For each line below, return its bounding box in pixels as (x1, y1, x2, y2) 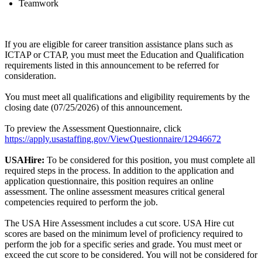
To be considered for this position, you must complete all (47, 155, 255, 166)
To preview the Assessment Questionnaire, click (5, 123, 181, 134)
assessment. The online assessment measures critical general (5, 187, 225, 197)
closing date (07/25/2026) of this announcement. (5, 102, 182, 113)
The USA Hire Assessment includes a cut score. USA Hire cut (5, 218, 234, 229)
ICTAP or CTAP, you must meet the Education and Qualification (5, 50, 244, 60)
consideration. (5, 71, 56, 81)
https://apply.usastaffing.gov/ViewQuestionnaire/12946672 (5, 134, 221, 144)
